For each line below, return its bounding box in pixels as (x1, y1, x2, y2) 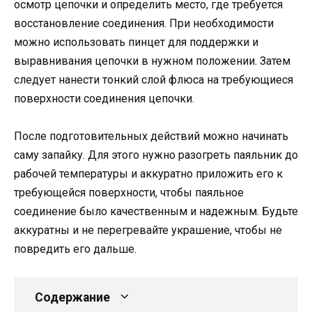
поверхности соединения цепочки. (14, 91, 194, 105)
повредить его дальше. (14, 242, 136, 256)
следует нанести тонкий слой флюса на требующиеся (14, 72, 293, 86)
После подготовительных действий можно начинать (14, 129, 288, 143)
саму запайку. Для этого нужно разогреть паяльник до (14, 148, 298, 162)
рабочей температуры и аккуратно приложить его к (14, 166, 283, 180)
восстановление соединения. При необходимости (14, 16, 274, 30)
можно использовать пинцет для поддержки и (14, 35, 258, 49)
